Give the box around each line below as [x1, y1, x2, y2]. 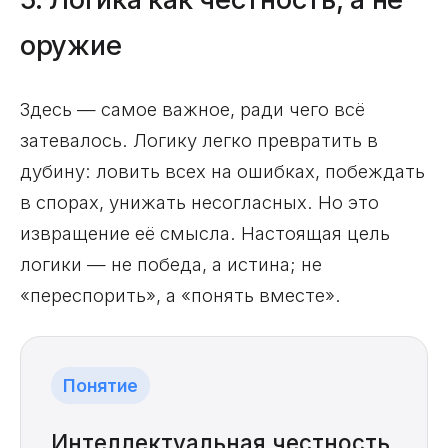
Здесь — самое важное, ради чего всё [20, 98, 365, 121]
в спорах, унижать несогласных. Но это [20, 191, 379, 214]
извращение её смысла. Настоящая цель [20, 222, 390, 245]
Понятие [63, 375, 138, 397]
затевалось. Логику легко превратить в [20, 129, 378, 152]
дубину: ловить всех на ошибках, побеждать [20, 160, 425, 183]
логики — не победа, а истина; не [20, 253, 322, 276]
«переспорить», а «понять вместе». [20, 284, 341, 307]
